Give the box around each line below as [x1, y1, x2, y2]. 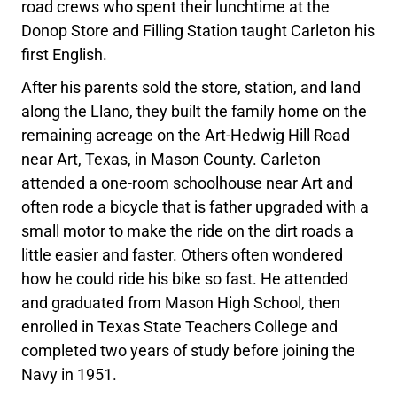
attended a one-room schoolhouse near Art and [21, 174, 354, 193]
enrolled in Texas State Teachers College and [21, 317, 339, 337]
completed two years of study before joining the [21, 341, 356, 361]
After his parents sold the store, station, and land [21, 78, 362, 97]
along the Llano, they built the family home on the [21, 102, 368, 121]
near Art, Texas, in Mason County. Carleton [21, 150, 322, 169]
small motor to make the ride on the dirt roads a [21, 222, 354, 241]
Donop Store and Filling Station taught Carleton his [21, 21, 376, 41]
